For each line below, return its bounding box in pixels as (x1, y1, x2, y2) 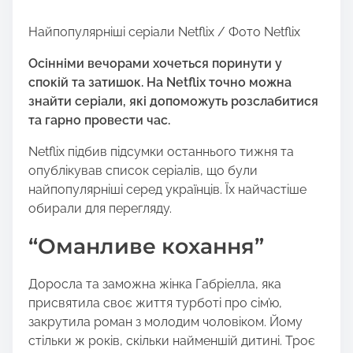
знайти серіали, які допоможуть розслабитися (28, 94, 318, 110)
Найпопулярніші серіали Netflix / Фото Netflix (28, 24, 300, 40)
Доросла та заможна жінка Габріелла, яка (28, 277, 281, 292)
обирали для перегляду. (28, 201, 172, 217)
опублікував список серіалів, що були (28, 163, 258, 179)
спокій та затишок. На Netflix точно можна (28, 75, 292, 91)
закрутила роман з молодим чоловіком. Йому (28, 314, 303, 330)
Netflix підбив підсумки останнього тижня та (28, 144, 294, 160)
